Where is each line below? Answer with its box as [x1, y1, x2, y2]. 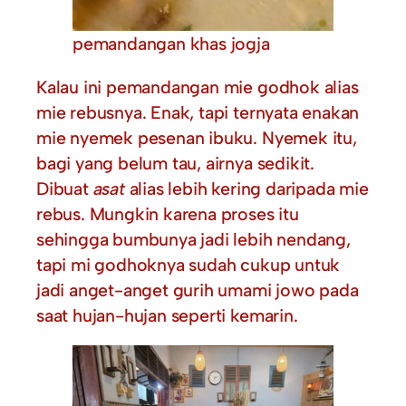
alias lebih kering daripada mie [124, 177, 369, 199]
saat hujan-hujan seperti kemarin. [36, 304, 298, 326]
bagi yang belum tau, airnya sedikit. [36, 151, 314, 174]
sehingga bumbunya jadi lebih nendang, [36, 227, 351, 250]
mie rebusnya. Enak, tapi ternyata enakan [36, 101, 360, 123]
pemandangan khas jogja [72, 33, 270, 55]
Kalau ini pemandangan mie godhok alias [36, 75, 359, 98]
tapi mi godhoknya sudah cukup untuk [36, 253, 341, 275]
